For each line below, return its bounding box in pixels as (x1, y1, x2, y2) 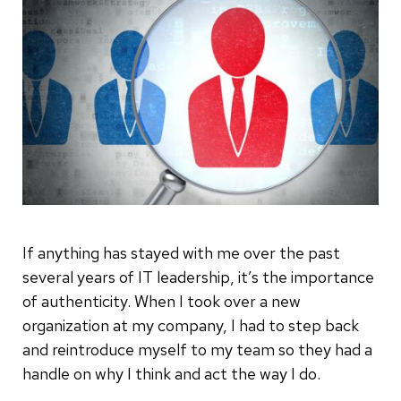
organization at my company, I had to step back (22, 314, 359, 336)
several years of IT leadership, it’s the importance (22, 266, 374, 287)
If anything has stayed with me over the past (22, 242, 340, 263)
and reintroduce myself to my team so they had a (22, 338, 372, 360)
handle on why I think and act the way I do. (22, 363, 320, 384)
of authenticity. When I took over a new (22, 290, 301, 311)
